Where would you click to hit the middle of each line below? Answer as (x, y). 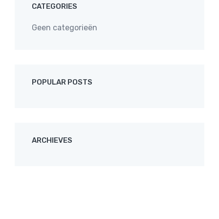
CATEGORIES (55, 6)
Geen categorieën (65, 28)
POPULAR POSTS (62, 82)
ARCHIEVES (52, 140)
